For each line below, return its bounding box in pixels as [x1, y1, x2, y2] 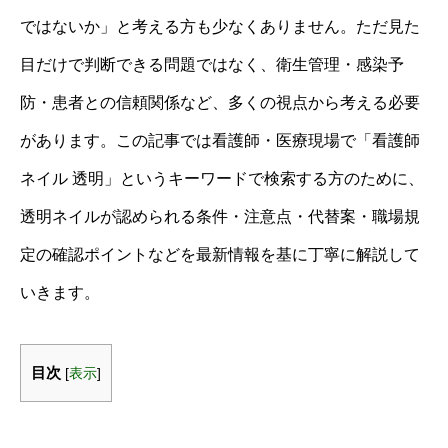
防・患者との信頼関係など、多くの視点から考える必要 [20, 94, 420, 111]
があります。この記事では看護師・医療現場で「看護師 [20, 132, 420, 149]
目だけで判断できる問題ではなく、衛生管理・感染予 [20, 56, 404, 73]
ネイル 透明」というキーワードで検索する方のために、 [20, 170, 424, 187]
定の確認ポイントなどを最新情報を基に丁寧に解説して [20, 246, 420, 263]
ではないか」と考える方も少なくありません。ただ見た [20, 18, 420, 35]
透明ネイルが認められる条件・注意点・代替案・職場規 [20, 208, 420, 225]
